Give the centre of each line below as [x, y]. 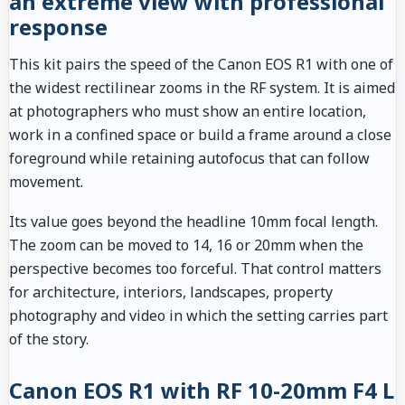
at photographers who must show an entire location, [188, 112]
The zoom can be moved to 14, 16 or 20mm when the [186, 245]
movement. [46, 182]
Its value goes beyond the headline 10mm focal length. [193, 222]
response [58, 27]
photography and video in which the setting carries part [198, 316]
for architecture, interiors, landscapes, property [171, 292]
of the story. [49, 339]
